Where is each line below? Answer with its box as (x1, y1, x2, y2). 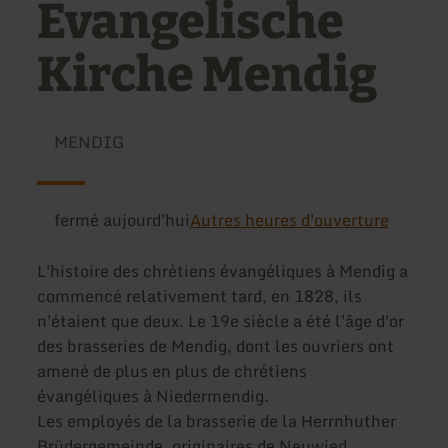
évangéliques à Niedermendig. (37, 383, 270, 410)
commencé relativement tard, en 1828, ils (37, 283, 363, 310)
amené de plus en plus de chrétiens (37, 358, 308, 385)
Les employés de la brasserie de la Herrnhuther (37, 408, 397, 435)
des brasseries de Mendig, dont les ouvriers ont (37, 333, 395, 360)
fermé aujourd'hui (53, 207, 190, 233)
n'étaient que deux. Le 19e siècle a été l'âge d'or (37, 308, 405, 335)
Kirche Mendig (37, 46, 378, 105)
